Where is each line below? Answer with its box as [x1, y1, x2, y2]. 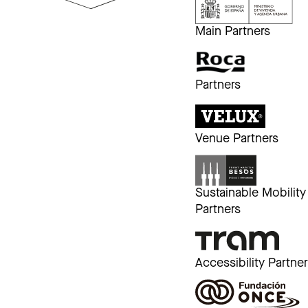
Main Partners [195, 25, 271, 38]
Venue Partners [195, 133, 279, 146]
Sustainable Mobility [195, 186, 307, 200]
